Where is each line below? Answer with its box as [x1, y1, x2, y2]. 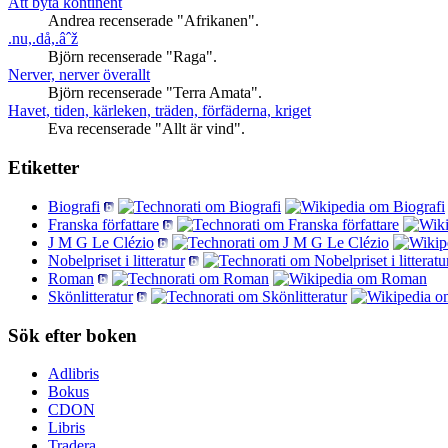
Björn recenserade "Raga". [48, 48, 217, 66]
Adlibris [48, 365, 99, 383]
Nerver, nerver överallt [8, 66, 150, 84]
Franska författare [48, 215, 159, 233]
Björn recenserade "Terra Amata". [48, 84, 262, 102]
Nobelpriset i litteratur [48, 251, 185, 269]
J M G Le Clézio [48, 233, 154, 251]
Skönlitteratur [48, 287, 133, 305]
